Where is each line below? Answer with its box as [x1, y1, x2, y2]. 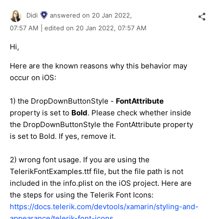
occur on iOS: [10, 72, 56, 82]
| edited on [39, 23, 76, 32]
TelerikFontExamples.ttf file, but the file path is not [10, 166, 183, 176]
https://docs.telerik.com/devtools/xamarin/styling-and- [10, 201, 198, 211]
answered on [50, 11, 92, 20]
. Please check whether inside [88, 108, 191, 117]
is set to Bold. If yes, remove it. [10, 131, 118, 141]
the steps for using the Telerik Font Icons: [10, 190, 153, 199]
